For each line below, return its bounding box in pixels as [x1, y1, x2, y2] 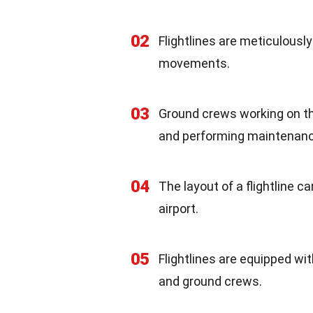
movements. [159, 56, 230, 71]
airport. [159, 201, 198, 216]
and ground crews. [159, 274, 262, 289]
